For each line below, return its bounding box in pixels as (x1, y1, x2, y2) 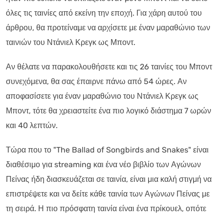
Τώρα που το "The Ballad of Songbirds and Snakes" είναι (6, 145, 209, 154)
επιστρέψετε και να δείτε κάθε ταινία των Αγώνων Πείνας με (6, 189, 210, 198)
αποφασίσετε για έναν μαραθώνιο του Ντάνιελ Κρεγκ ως (6, 91, 198, 101)
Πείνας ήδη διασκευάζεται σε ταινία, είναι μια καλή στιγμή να (6, 174, 212, 184)
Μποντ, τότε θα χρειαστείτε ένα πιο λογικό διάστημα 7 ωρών (6, 106, 211, 115)
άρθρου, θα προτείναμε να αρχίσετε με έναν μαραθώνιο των (6, 22, 210, 32)
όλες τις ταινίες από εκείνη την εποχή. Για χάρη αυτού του (6, 8, 202, 18)
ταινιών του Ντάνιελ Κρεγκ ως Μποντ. (6, 37, 135, 47)
